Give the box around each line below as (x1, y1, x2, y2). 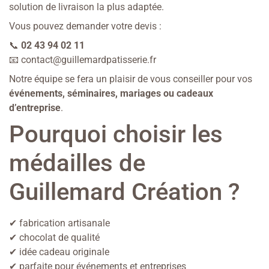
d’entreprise (9, 102, 61, 114)
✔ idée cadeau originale (9, 246, 109, 258)
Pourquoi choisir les (9, 120, 223, 149)
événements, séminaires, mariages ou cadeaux (9, 88, 213, 100)
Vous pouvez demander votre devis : (9, 20, 162, 32)
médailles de (9, 149, 145, 178)
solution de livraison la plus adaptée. (9, 1, 164, 13)
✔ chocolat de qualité (9, 232, 100, 244)
